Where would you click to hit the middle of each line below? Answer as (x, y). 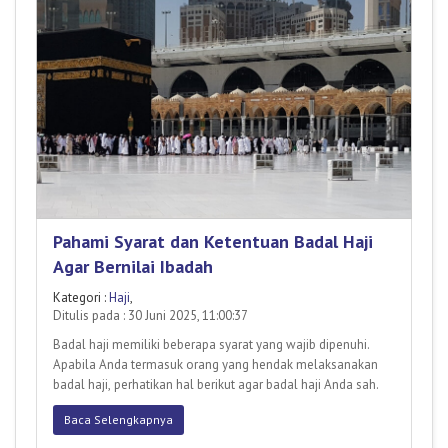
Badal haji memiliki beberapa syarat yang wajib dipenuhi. (211, 344)
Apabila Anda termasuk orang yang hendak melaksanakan (215, 364)
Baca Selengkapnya (118, 419)
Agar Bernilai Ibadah (133, 266)
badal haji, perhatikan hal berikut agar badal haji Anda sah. (216, 384)
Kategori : (81, 297)
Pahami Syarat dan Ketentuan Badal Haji (213, 241)
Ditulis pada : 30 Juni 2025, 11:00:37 (150, 315)
